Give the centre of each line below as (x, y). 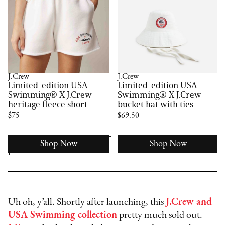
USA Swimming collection (63, 216)
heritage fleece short (48, 105)
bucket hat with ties (156, 105)
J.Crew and (189, 203)
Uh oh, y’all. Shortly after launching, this (87, 203)
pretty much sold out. (160, 216)
